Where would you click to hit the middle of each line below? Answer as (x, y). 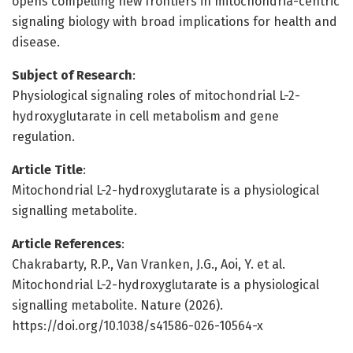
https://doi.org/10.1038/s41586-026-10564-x (137, 325)
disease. (36, 42)
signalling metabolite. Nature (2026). (117, 305)
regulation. (43, 136)
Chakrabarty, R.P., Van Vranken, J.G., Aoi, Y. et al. (149, 264)
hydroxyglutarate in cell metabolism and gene (145, 116)
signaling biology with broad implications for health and (175, 21)
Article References (67, 243)
